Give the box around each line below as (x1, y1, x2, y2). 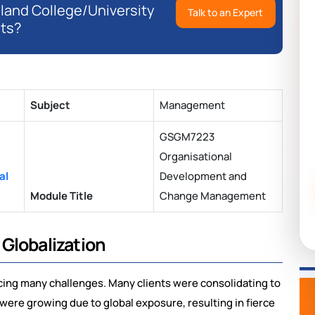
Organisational (160, 149, 232, 165)
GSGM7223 (160, 129, 214, 145)
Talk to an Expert (188, 5, 264, 19)
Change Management (160, 188, 266, 204)
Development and (160, 169, 247, 184)
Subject (30, 98, 70, 113)
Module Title (30, 188, 93, 204)
